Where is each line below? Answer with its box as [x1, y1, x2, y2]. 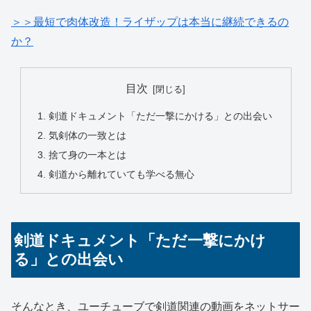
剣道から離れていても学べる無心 [48, 168, 194, 180]
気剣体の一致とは [48, 129, 126, 141]
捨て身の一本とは [48, 149, 126, 160]
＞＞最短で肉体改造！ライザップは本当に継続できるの [11, 16, 289, 28]
